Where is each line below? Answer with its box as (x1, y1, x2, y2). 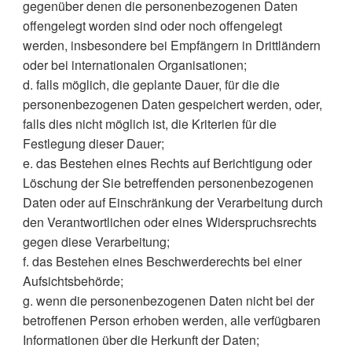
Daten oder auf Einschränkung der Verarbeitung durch (22, 193, 323, 211)
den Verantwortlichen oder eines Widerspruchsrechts (22, 213, 317, 231)
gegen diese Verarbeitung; (22, 233, 170, 251)
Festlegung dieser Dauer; (22, 134, 164, 152)
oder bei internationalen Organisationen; (22, 56, 247, 74)
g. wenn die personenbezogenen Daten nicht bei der (22, 291, 314, 310)
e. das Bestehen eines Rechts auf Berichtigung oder (22, 154, 312, 172)
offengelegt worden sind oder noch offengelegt (22, 16, 282, 35)
